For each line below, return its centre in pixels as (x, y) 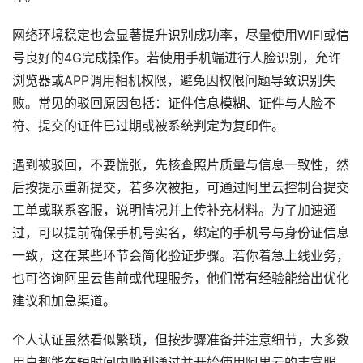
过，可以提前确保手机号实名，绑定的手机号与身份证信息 (181, 233)
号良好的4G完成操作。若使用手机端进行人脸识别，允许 (177, 58)
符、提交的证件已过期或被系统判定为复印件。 (148, 126)
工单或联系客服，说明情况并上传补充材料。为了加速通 (174, 210)
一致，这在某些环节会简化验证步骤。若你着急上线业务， (181, 255)
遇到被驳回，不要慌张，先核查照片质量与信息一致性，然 (181, 164)
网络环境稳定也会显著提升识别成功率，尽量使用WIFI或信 (181, 35)
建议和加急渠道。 (64, 301)
